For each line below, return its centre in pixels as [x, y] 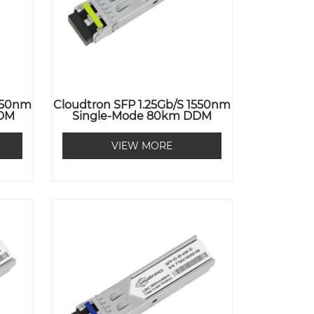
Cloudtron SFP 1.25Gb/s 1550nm [142, 105]
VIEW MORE [142, 146]
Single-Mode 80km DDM [142, 116]
